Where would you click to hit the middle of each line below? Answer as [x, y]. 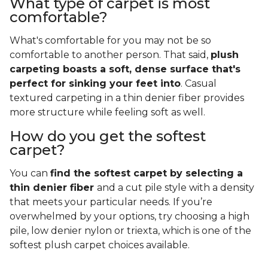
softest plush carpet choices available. [101, 245]
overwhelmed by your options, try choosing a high [130, 217]
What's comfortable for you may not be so [110, 41]
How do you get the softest [108, 136]
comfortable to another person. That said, [110, 55]
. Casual [199, 84]
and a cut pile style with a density [176, 188]
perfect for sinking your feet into [95, 84]
